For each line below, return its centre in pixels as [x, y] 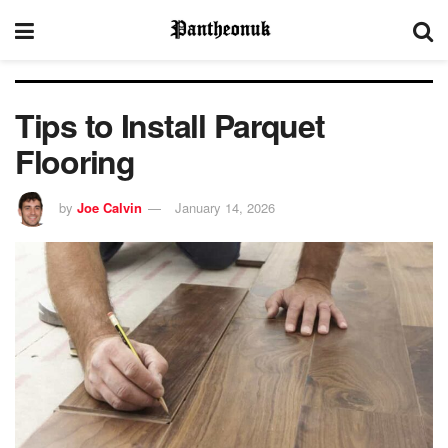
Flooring [75, 161]
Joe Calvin [109, 207]
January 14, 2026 [225, 207]
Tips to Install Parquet [170, 125]
